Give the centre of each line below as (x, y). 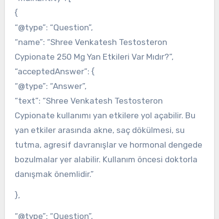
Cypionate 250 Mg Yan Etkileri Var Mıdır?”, (94, 57)
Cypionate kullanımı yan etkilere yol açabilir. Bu (105, 116)
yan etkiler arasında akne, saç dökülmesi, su (99, 130)
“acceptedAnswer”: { (55, 72)
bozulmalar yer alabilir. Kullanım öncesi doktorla (106, 160)
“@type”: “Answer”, (50, 86)
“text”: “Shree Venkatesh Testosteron (88, 101)
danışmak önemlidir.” (54, 174)
